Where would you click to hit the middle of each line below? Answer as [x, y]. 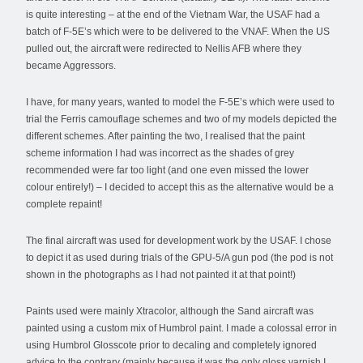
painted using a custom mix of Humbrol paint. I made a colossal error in [181, 328]
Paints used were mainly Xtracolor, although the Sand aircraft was [170, 311]
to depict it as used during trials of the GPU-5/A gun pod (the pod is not [179, 257]
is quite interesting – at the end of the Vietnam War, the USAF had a [173, 14]
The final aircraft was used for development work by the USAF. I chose [179, 240]
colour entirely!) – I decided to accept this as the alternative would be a [180, 187]
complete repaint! [64, 204]
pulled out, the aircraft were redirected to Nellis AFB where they [164, 48]
